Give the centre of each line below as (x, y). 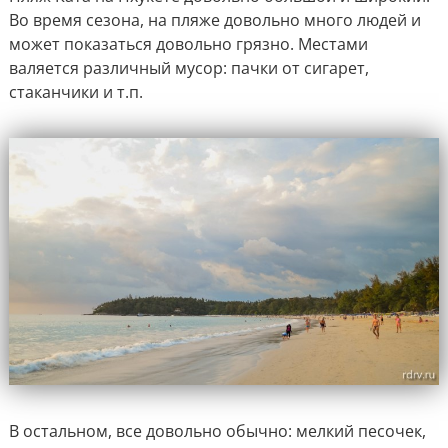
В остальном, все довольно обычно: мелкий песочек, (217, 431)
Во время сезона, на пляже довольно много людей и (214, 19)
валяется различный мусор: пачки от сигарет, (188, 67)
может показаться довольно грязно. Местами (188, 43)
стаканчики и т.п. (75, 91)
